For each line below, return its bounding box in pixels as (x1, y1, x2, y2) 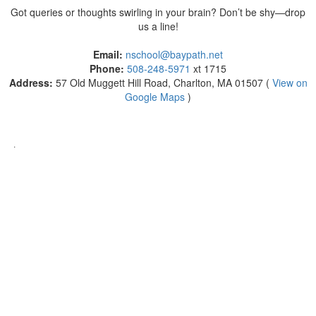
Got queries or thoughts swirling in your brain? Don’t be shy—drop (11, 4, 305, 19)
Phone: (90, 61, 124, 75)
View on (272, 75, 308, 90)
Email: (93, 47, 123, 61)
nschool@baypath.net (126, 47, 223, 61)
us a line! (138, 18, 178, 33)
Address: (8, 75, 56, 90)
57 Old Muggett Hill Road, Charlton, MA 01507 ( (55, 75, 272, 90)
